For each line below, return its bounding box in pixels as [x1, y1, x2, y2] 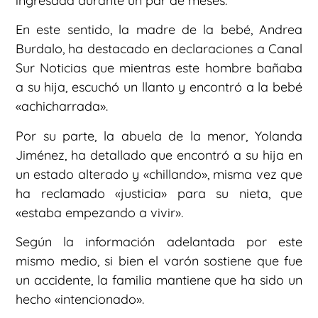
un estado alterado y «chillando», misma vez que [16, 165, 302, 182]
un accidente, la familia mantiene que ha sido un [16, 271, 302, 288]
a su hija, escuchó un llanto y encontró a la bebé [16, 79, 302, 96]
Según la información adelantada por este [16, 233, 302, 250]
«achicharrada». [16, 98, 108, 115]
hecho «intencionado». [16, 290, 144, 307]
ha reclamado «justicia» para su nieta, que [16, 185, 302, 202]
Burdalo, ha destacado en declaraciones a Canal [16, 40, 302, 57]
